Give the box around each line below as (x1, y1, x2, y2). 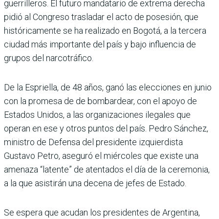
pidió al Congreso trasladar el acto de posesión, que (4, 12, 198, 22)
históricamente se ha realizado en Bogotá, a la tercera (4, 25, 206, 36)
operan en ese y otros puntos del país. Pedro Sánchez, (4, 123, 208, 134)
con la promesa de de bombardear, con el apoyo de (4, 96, 197, 107)
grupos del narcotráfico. (4, 53, 93, 64)
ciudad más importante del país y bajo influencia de (4, 39, 196, 50)
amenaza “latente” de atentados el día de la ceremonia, (4, 164, 210, 175)
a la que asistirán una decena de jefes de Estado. (4, 178, 186, 189)
